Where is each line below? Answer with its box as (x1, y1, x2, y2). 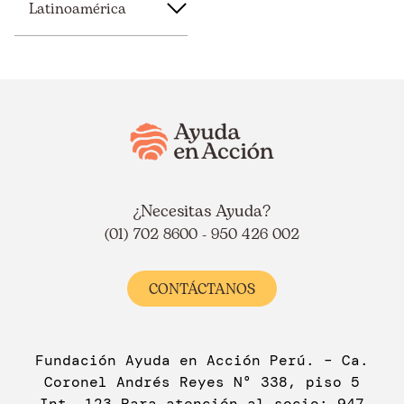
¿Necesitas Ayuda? (133, 199, 271, 225)
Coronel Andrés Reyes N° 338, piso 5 (44, 372, 360, 392)
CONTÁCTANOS (149, 279, 255, 301)
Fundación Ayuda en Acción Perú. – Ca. (35, 351, 369, 371)
